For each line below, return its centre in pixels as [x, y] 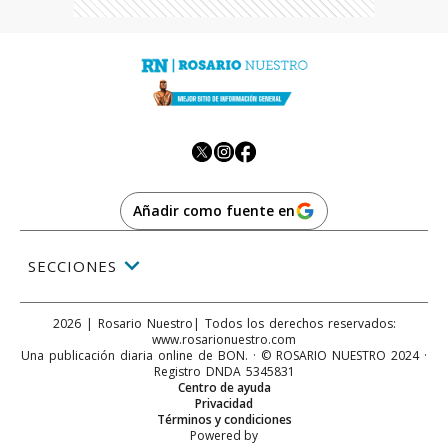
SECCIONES [72, 266]
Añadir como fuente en [214, 210]
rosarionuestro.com [239, 339]
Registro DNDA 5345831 [224, 371]
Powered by [224, 435]
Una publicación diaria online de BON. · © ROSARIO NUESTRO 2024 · [224, 355]
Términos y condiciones [224, 419]
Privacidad [224, 403]
